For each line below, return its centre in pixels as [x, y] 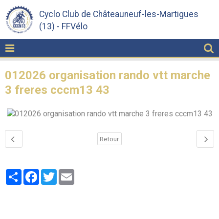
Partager [36, 173]
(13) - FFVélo [63, 27]
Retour [109, 139]
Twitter [69, 173]
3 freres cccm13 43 [57, 90]
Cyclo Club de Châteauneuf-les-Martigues [119, 14]
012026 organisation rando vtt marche [108, 75]
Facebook [56, 173]
